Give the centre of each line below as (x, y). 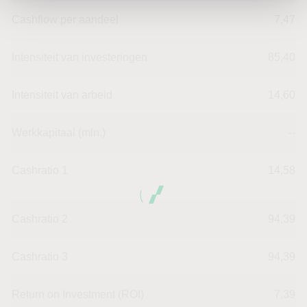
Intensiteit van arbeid (62, 95)
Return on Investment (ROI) (78, 294)
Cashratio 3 (40, 256)
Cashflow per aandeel (65, 19)
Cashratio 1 (40, 170)
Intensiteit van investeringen (79, 57)
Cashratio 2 (40, 219)
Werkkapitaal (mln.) (59, 132)
